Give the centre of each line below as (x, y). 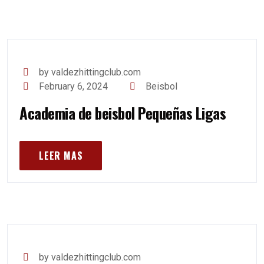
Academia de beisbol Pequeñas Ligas (123, 113)
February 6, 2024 (74, 86)
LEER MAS (61, 156)
